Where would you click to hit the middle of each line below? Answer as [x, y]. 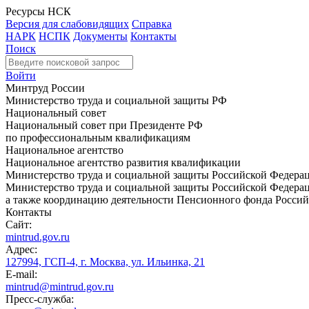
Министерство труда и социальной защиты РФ [116, 100]
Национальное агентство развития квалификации [123, 162]
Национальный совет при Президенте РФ [104, 125]
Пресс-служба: [40, 299]
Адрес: [21, 249]
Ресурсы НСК [38, 11]
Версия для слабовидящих [67, 24]
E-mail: [21, 274]
